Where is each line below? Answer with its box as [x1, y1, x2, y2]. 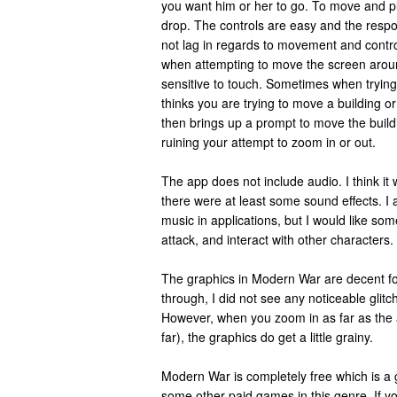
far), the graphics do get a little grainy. [161, 328, 373, 346]
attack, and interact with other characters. [161, 230, 393, 248]
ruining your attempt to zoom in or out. [161, 133, 376, 151]
